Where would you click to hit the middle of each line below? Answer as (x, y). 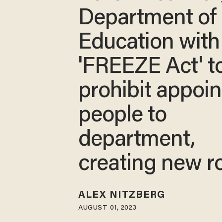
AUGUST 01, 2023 (108, 208)
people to (123, 116)
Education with (149, 43)
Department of (147, 19)
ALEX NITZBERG (122, 195)
